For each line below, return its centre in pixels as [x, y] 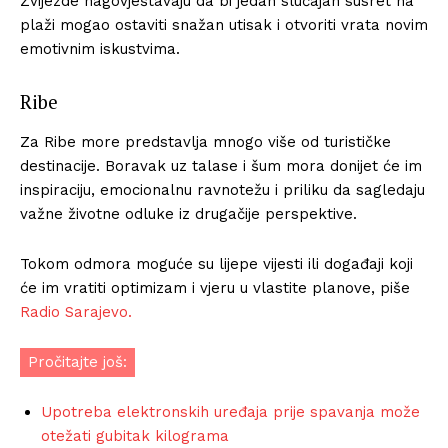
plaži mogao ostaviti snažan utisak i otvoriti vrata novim [224, 24]
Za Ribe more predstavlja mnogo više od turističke [205, 141]
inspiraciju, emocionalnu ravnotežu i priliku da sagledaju [222, 189]
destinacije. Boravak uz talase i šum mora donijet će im [221, 165]
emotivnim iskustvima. [100, 48]
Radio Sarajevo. [76, 311]
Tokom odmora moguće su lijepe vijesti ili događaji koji [216, 263]
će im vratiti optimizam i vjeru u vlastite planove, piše [215, 287]
